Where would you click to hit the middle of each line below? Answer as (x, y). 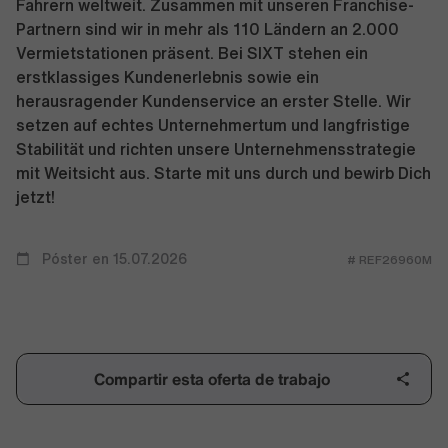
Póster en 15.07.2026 (112, 259)
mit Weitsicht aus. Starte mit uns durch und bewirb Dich (223, 173)
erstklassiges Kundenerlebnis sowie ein (167, 77)
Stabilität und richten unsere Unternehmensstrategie (216, 149)
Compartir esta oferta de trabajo (212, 378)
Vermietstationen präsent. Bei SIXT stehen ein (192, 53)
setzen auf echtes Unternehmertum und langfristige (213, 125)
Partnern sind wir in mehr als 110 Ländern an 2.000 (207, 29)
